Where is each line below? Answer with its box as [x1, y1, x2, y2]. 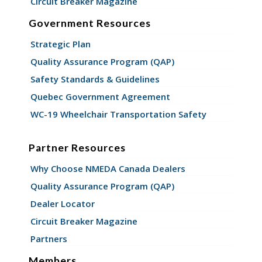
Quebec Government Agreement [30, 90, 170, 102]
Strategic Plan [30, 37, 91, 50]
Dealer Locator [30, 197, 95, 209]
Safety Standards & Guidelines [30, 73, 160, 85]
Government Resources [28, 16, 151, 29]
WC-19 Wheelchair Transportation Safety [30, 108, 206, 120]
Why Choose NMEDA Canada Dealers [30, 162, 185, 174]
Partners [30, 232, 67, 244]
